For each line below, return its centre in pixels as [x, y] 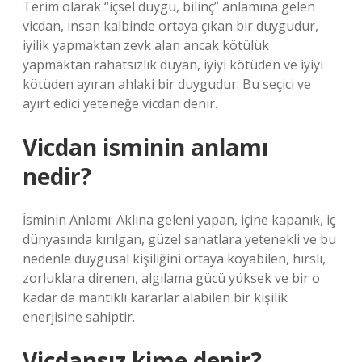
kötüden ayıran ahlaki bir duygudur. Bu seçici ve [167, 84]
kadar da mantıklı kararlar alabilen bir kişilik [155, 297]
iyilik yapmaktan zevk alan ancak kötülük [146, 45]
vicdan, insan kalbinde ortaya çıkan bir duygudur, [170, 26]
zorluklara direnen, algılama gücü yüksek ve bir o [171, 278]
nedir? [57, 176]
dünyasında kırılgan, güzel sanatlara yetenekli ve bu [179, 239]
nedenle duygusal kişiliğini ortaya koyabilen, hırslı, [174, 259]
